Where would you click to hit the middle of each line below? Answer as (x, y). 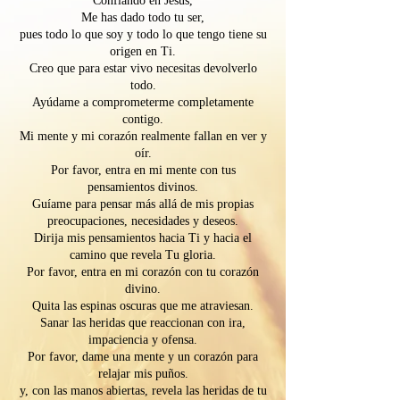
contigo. (143, 119)
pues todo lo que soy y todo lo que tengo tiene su (143, 34)
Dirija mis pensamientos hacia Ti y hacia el (143, 238)
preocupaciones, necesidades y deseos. (143, 221)
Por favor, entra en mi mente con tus (143, 170)
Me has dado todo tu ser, (143, 17)
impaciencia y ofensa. (143, 340)
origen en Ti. (143, 51)
